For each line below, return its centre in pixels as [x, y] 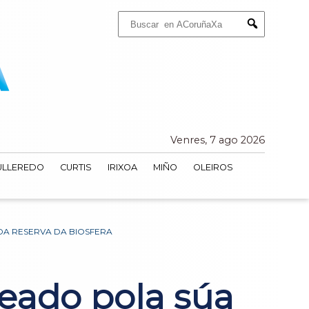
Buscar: [131, 15]
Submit [266, 36]
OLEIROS [213, 168]
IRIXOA [122, 168]
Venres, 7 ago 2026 [218, 140]
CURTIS [76, 168]
